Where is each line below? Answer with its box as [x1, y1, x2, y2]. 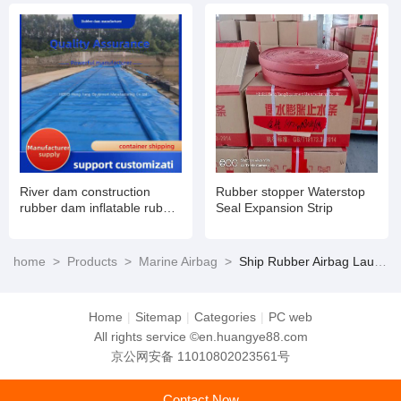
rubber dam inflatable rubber [20, 200, 182, 215]
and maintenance [20, 4, 118, 20]
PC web [269, 309, 312, 324]
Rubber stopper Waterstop [215, 183, 365, 199]
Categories [194, 309, 256, 324]
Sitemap [135, 309, 182, 324]
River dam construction [20, 183, 150, 199]
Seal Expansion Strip [215, 200, 333, 215]
